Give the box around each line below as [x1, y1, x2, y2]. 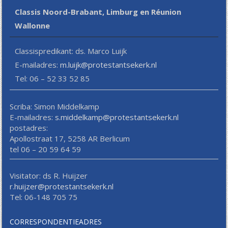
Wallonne [15, 20, 50, 31]
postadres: [10, 123, 48, 133]
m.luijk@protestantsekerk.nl [60, 60, 157, 70]
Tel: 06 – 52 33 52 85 [15, 73, 90, 84]
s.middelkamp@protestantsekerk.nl [55, 112, 179, 123]
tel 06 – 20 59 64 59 [10, 144, 81, 155]
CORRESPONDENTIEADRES [10, 217, 102, 227]
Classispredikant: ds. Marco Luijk [15, 46, 127, 56]
